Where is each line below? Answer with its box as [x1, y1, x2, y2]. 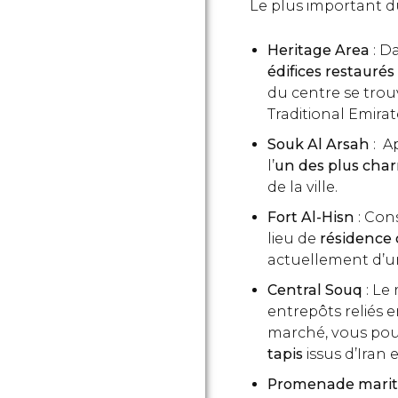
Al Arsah [307, 136, 373, 153]
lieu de [267, 230, 320, 247]
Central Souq [267, 282, 366, 298]
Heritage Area [267, 42, 373, 59]
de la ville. [267, 179, 338, 195]
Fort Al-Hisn [267, 209, 358, 226]
